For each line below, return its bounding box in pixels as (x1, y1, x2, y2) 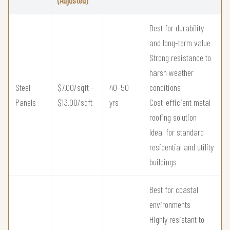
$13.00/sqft (57, 97, 92, 108)
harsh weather (149, 67, 194, 79)
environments (149, 199, 190, 210)
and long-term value (149, 37, 210, 49)
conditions (149, 82, 181, 93)
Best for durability (149, 22, 204, 34)
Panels (15, 97, 36, 108)
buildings (149, 156, 177, 168)
